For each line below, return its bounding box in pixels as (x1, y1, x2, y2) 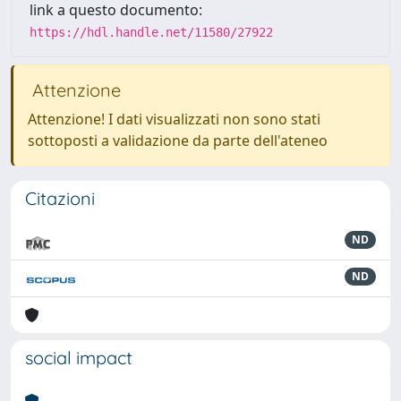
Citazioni (25, 187, 95, 209)
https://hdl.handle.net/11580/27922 (30, 25, 273, 39)
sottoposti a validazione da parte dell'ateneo (28, 131, 328, 150)
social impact (25, 346, 132, 369)
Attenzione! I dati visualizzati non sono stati (28, 109, 320, 129)
